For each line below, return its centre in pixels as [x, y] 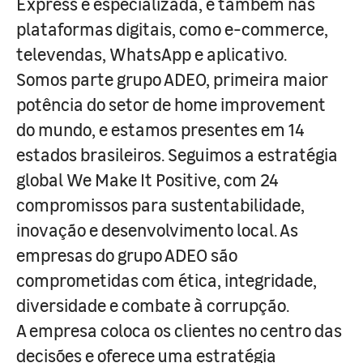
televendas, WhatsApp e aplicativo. [152, 53]
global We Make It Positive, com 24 [147, 179]
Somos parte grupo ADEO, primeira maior [172, 79]
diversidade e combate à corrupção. [153, 305]
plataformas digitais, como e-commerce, [172, 28]
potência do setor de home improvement [171, 104]
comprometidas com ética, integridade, [167, 280]
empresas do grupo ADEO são [127, 254]
